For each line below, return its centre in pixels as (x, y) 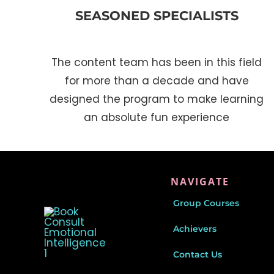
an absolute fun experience (157, 118)
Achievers (194, 228)
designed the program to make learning (157, 99)
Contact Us (197, 254)
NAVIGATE (200, 181)
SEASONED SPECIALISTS (157, 16)
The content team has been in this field (157, 63)
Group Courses (206, 203)
